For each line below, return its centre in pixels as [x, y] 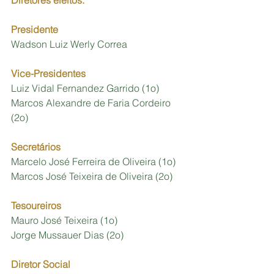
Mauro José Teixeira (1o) [64, 220]
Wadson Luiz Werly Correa [70, 44]
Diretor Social [42, 264]
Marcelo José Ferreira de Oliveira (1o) [93, 161]
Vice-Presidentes [48, 73]
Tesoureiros [36, 205]
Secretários [36, 146]
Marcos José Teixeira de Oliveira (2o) [93, 176]
